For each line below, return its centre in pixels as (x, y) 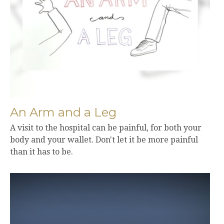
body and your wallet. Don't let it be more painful (104, 140)
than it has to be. (41, 152)
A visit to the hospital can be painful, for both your (106, 128)
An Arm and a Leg (63, 112)
